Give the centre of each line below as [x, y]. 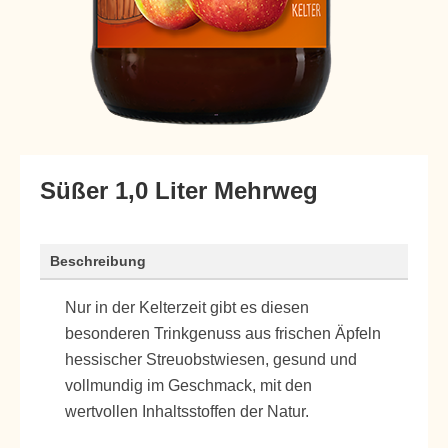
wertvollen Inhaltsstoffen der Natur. [187, 411]
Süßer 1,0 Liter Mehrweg [179, 190]
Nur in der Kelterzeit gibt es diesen [187, 307]
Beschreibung [98, 261]
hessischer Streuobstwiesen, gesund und [211, 359]
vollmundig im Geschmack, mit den [188, 385]
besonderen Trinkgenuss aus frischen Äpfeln [223, 333]
